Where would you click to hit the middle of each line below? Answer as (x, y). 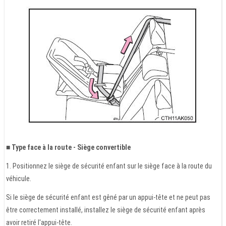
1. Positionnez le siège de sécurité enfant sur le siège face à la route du (109, 166)
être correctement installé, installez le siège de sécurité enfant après (106, 210)
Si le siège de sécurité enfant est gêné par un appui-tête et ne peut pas (108, 197)
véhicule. (19, 178)
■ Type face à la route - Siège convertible (68, 147)
